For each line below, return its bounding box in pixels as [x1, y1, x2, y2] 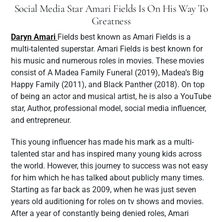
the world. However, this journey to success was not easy [11, 161, 208, 170]
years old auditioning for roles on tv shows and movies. [11, 197, 204, 206]
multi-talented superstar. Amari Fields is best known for [11, 44, 203, 54]
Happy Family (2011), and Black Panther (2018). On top [11, 80, 205, 89]
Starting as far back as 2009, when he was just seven [11, 185, 196, 194]
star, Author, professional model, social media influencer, [11, 104, 206, 113]
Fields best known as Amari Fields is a [57, 32, 191, 42]
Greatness [91, 14, 131, 27]
